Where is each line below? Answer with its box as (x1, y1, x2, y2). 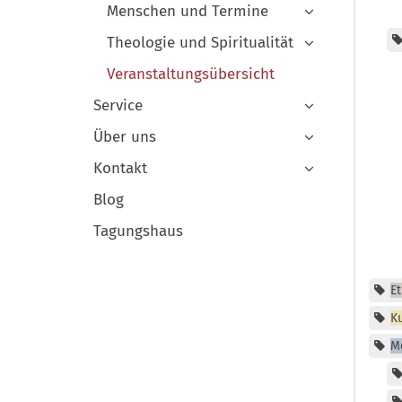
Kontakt (93, 159, 147, 179)
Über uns (93, 127, 156, 147)
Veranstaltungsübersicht (107, 65, 275, 84)
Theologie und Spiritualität (107, 33, 293, 53)
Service (93, 96, 143, 116)
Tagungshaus (93, 222, 183, 241)
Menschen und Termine (107, 2, 268, 22)
